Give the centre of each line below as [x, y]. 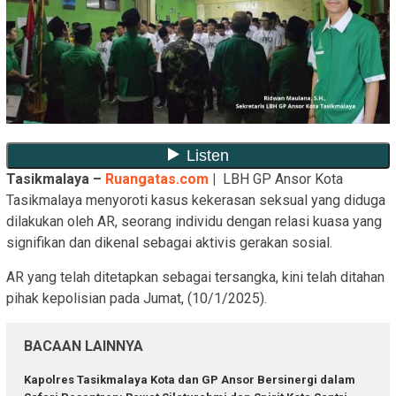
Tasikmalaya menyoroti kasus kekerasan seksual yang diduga [196, 201]
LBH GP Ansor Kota [279, 179]
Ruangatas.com [157, 179]
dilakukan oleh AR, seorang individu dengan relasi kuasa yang [194, 222]
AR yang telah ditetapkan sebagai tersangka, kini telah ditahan [195, 278]
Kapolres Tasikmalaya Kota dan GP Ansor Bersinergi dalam [190, 380]
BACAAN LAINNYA [84, 346]
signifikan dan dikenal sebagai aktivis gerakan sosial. [169, 243]
